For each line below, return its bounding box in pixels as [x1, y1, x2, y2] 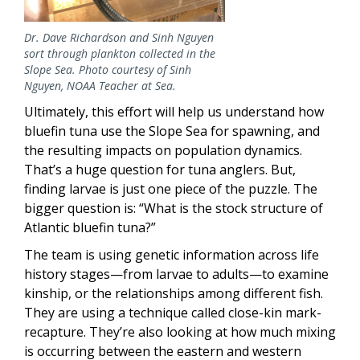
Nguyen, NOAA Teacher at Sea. [24, 78, 176, 94]
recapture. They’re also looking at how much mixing [24, 323, 336, 342]
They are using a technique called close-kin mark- [24, 304, 321, 322]
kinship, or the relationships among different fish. [24, 284, 323, 303]
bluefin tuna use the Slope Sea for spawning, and [24, 122, 320, 141]
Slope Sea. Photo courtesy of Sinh [24, 62, 191, 78]
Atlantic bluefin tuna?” [24, 219, 159, 237]
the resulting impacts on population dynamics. [24, 141, 302, 160]
